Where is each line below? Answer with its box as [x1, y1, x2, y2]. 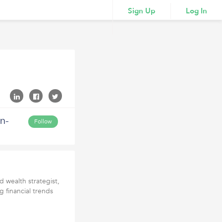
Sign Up [128, 6, 156, 16]
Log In [186, 6, 207, 16]
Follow [34, 117, 53, 125]
